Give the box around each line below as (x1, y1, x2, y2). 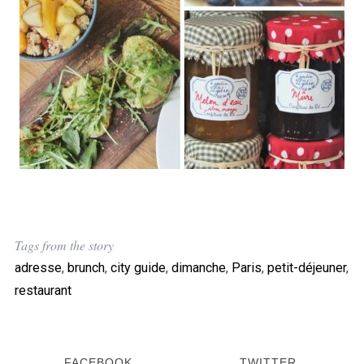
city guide (110, 259, 166, 275)
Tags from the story (14, 236, 114, 253)
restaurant (14, 282, 71, 298)
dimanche (171, 259, 226, 275)
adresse (14, 259, 62, 275)
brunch (67, 259, 105, 275)
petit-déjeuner (266, 259, 346, 275)
